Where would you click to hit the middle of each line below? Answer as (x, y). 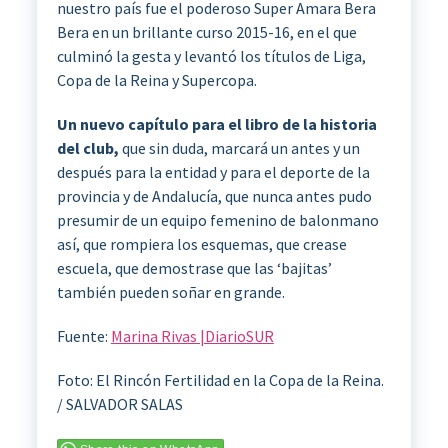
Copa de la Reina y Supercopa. (156, 79)
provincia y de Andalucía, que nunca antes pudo (214, 195)
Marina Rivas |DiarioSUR (192, 335)
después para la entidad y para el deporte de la (213, 171)
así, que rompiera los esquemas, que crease (201, 243)
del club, (87, 147)
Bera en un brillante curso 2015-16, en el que (206, 31)
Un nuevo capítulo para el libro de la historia (216, 123)
